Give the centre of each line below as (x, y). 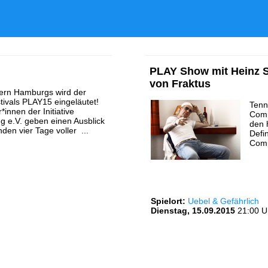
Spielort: (168, 201)
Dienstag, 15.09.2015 (193, 211)
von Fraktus (180, 84)
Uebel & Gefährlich (223, 201)
